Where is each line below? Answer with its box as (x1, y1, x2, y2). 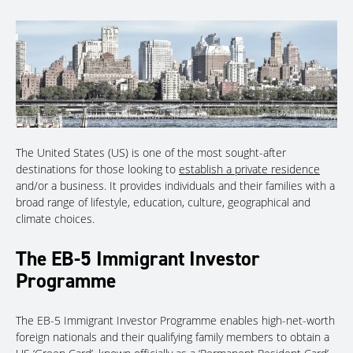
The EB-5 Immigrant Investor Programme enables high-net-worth (16, 312, 335, 328)
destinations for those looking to (16, 162, 179, 177)
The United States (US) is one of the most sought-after (16, 145, 286, 161)
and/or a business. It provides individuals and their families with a (16, 178, 335, 194)
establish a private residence (179, 162, 320, 177)
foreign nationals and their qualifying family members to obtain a (16, 329, 329, 344)
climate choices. (16, 211, 95, 227)
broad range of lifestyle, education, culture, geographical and (16, 195, 310, 210)
